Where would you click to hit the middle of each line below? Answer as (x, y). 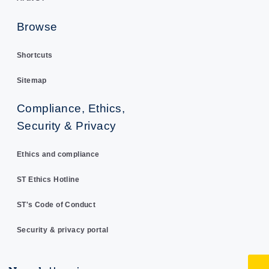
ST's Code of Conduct (56, 204)
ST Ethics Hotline (48, 179)
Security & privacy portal (62, 230)
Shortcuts (35, 55)
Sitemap (32, 80)
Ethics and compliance (58, 154)
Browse (37, 26)
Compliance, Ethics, (71, 108)
